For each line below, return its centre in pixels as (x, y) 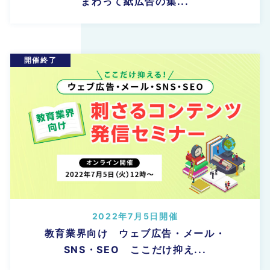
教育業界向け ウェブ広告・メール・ (135, 234)
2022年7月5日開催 (135, 216)
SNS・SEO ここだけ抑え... (135, 250)
